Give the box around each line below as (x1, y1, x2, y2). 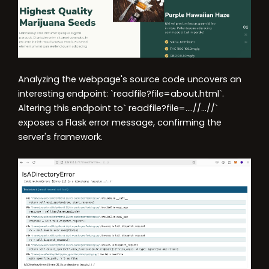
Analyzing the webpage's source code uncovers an (18, 73, 241, 86)
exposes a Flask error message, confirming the (18, 116, 222, 129)
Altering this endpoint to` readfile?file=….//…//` (18, 102, 218, 115)
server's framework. (18, 131, 103, 144)
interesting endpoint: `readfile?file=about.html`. (18, 88, 224, 100)
